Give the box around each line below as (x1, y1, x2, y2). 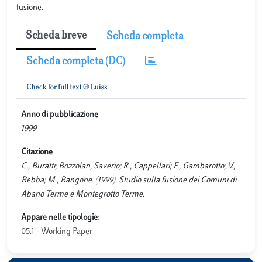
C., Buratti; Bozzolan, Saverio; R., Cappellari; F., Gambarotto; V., (21, 162, 235, 171)
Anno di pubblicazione (21, 111, 98, 119)
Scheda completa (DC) (26, 57, 125, 67)
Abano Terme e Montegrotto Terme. (21, 190, 144, 199)
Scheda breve (26, 31, 87, 42)
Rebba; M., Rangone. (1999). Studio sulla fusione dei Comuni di (21, 176, 236, 185)
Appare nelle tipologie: (21, 213, 100, 222)
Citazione (21, 148, 53, 157)
